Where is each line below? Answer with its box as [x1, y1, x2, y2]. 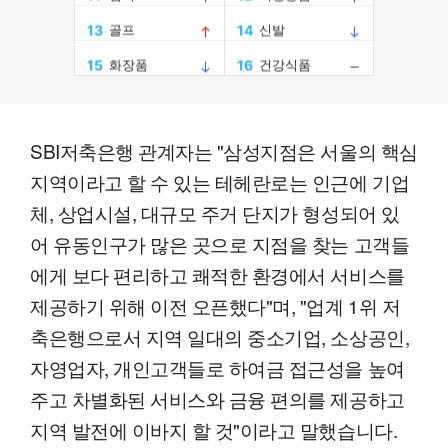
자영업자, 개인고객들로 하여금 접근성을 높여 [30, 354, 405, 382]
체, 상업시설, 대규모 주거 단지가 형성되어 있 [30, 199, 400, 227]
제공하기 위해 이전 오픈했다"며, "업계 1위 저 [30, 292, 401, 320]
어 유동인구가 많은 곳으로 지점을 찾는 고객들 [30, 230, 410, 258]
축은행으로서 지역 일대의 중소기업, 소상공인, [30, 323, 410, 351]
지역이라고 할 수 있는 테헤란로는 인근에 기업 [30, 168, 410, 196]
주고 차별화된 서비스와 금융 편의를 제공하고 [30, 385, 405, 413]
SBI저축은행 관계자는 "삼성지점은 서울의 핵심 [30, 137, 418, 165]
